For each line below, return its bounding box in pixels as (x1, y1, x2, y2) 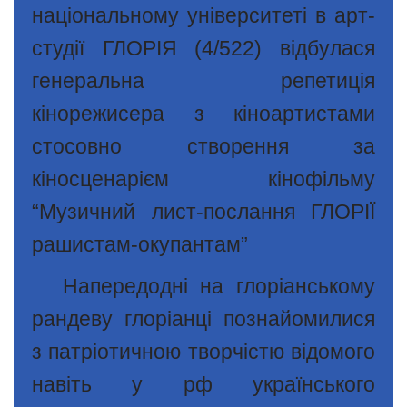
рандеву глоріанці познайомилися (32, 308, 375, 331)
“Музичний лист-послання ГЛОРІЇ (32, 201, 375, 223)
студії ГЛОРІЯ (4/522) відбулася (32, 37, 375, 60)
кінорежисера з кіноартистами (32, 103, 375, 125)
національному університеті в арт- (32, 5, 375, 27)
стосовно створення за (32, 135, 375, 158)
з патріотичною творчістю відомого (32, 341, 375, 363)
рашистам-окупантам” (32, 233, 248, 256)
